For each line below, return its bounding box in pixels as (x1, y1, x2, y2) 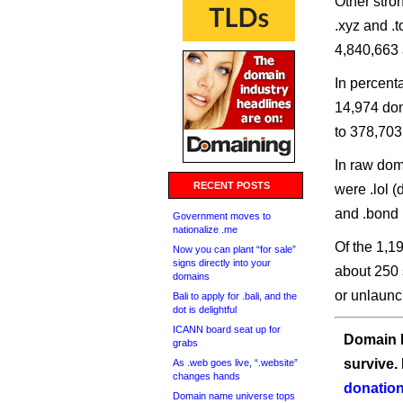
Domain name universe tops (173, 390, 295, 401)
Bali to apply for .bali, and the (173, 291, 297, 301)
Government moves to (173, 210, 271, 221)
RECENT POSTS (193, 180, 270, 191)
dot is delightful (173, 304, 237, 315)
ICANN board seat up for (173, 324, 281, 335)
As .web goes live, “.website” (173, 357, 298, 368)
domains (173, 271, 210, 282)
